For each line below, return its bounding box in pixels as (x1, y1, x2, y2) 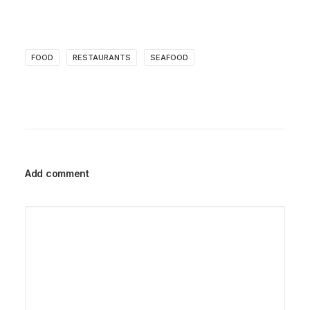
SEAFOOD (150, 53, 188, 62)
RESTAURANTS (73, 53, 131, 62)
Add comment (25, 167, 89, 179)
